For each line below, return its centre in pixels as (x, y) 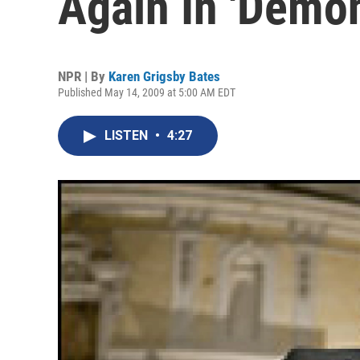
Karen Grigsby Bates (164, 76)
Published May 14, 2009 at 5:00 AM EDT (147, 92)
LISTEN (128, 135)
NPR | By (83, 76)
